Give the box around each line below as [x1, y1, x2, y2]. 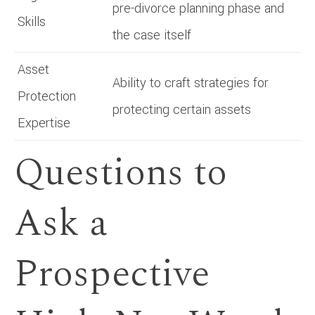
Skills [18, 12, 46, 31]
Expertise [18, 113, 70, 132]
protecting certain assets [112, 100, 251, 119]
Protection [18, 86, 76, 105]
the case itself [112, 25, 191, 44]
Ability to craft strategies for [112, 73, 269, 92]
